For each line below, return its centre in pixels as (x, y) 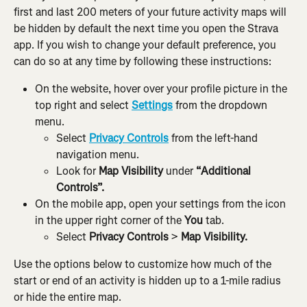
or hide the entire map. (67, 297)
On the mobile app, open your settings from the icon (162, 204)
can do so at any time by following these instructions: (143, 61)
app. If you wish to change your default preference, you (146, 45)
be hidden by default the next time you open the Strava (147, 28)
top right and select (83, 105)
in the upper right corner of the (110, 220)
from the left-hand (214, 138)
